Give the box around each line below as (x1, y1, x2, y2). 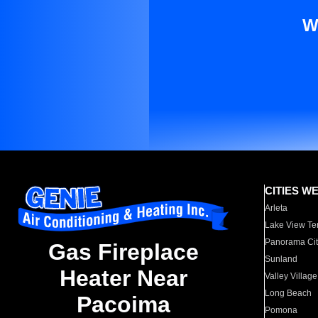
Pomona (265, 305, 298, 315)
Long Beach (265, 288, 312, 298)
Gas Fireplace (48, 239, 199, 265)
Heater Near (60, 265, 187, 292)
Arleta (265, 203, 288, 213)
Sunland (265, 254, 298, 264)
